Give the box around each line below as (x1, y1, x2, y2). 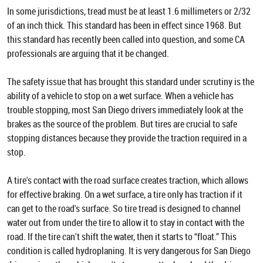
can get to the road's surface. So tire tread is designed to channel (7, 202, 241, 215)
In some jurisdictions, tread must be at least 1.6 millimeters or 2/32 (7, 5, 251, 18)
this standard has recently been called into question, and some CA (7, 33, 245, 46)
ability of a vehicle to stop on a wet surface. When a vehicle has (7, 89, 234, 102)
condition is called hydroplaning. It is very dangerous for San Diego (7, 244, 251, 257)
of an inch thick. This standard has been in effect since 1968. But (7, 19, 241, 32)
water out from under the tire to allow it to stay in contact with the (7, 216, 244, 229)
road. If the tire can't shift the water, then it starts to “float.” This (7, 230, 237, 243)
